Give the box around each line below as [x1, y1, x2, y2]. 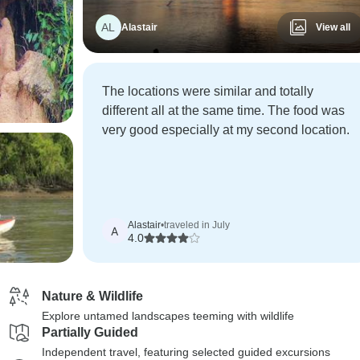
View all [315, 22, 350, 33]
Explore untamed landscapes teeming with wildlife [42, 309, 294, 322]
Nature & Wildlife [42, 289, 143, 303]
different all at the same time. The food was [101, 104, 345, 117]
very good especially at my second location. [101, 123, 350, 137]
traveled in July [163, 219, 230, 231]
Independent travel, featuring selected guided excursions [42, 346, 330, 358]
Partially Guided [42, 325, 138, 339]
